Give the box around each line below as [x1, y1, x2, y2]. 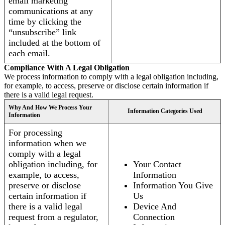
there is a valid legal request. [4, 90, 93, 99]
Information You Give [133, 180, 213, 191]
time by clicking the [9, 17, 81, 27]
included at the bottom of [9, 38, 100, 48]
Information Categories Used [127, 107, 202, 115]
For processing [9, 128, 62, 138]
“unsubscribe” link [9, 27, 76, 38]
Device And [133, 201, 176, 212]
